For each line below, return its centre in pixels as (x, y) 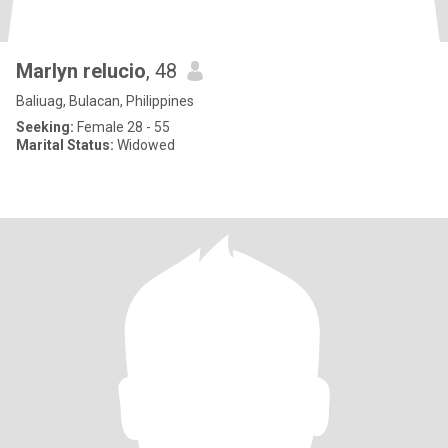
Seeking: (45, 127)
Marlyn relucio (81, 71)
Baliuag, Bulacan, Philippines (105, 101)
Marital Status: (65, 145)
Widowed (144, 145)
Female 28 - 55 (122, 127)
